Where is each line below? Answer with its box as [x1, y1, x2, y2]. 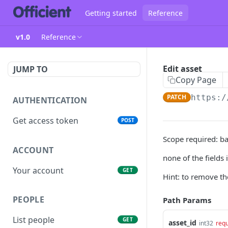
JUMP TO [13, 64, 48, 75]
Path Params [163, 195, 211, 205]
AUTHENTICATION [13, 95, 88, 106]
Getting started [84, 8, 137, 18]
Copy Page [176, 74, 216, 85]
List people [13, 214, 54, 226]
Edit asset [163, 63, 202, 74]
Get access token [13, 115, 78, 126]
